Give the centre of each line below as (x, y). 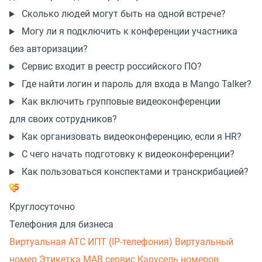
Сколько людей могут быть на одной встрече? (123, 14)
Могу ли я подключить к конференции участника (129, 32)
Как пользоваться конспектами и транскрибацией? (135, 172)
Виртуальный (204, 242)
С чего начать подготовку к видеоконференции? (128, 154)
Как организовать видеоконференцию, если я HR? (131, 137)
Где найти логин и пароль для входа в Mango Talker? (136, 84)
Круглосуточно (42, 207)
